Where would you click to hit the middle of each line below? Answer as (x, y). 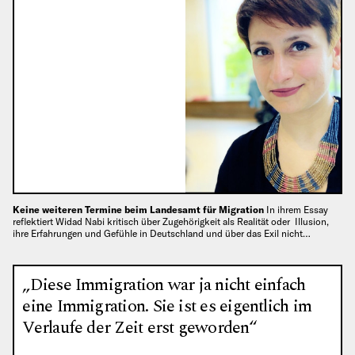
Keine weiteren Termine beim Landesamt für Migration (139, 210)
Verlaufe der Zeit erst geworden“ (139, 327)
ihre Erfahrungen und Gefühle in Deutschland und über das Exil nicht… (162, 234)
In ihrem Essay (297, 210)
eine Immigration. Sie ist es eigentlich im (167, 306)
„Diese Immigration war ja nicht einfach (164, 284)
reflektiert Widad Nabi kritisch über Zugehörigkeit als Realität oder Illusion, (171, 222)
